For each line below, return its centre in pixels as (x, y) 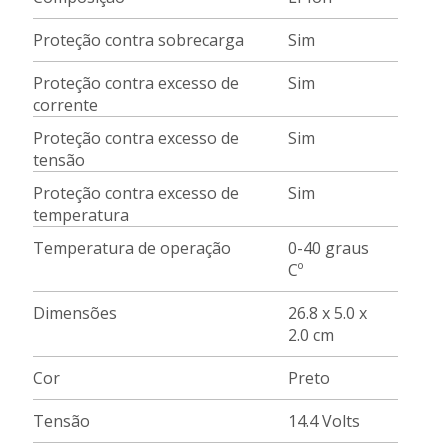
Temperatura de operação (132, 248)
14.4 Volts (324, 421)
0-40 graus (329, 248)
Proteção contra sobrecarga (139, 40)
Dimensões (75, 313)
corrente (66, 105)
